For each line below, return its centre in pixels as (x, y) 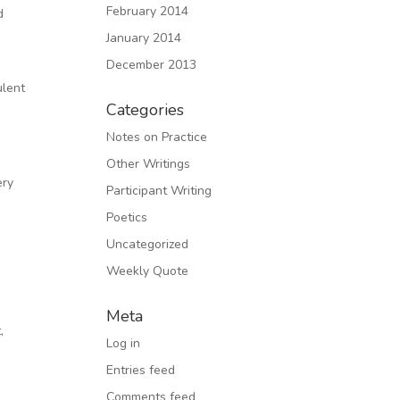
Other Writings (149, 164)
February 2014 (148, 11)
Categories (146, 110)
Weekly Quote (148, 271)
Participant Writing (159, 191)
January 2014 (144, 38)
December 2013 (152, 65)
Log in (124, 343)
